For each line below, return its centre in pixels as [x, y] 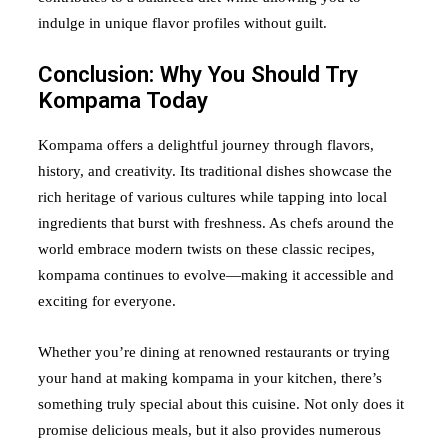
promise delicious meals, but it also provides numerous [209, 429]
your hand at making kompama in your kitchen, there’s [210, 377]
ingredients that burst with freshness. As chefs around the [216, 222]
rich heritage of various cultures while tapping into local [212, 196]
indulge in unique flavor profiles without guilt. [182, 23]
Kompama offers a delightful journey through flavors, [206, 144]
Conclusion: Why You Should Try [198, 74]
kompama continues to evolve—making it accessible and [216, 274]
